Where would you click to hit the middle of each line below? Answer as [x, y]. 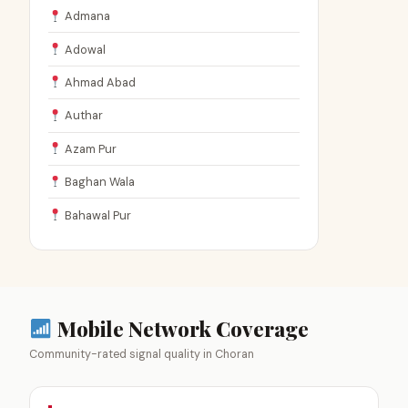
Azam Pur [89, 148]
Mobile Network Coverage [180, 328]
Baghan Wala [98, 182]
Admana [86, 16]
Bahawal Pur [96, 215]
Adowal [83, 49]
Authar [82, 116]
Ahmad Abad [98, 82]
